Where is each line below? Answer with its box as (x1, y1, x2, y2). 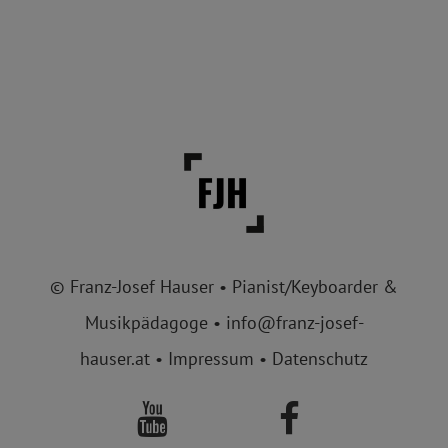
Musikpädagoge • (84, 311, 226, 334)
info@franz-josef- (225, 311, 364, 334)
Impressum (168, 347, 254, 370)
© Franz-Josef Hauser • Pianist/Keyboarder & (50, 275, 398, 298)
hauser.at (80, 347, 150, 370)
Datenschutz (272, 347, 368, 370)
